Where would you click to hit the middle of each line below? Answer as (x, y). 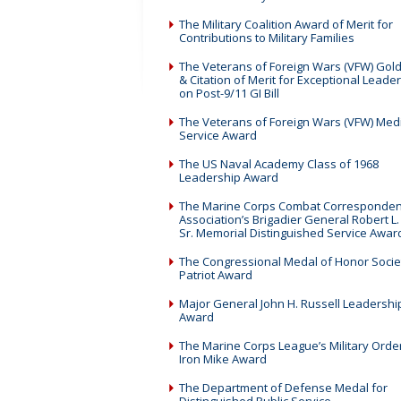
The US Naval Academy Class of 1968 (279, 164)
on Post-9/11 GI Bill (229, 93)
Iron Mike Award (223, 359)
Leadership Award (229, 177)
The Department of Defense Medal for (283, 388)
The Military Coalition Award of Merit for (286, 24)
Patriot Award (216, 275)
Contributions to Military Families (267, 38)
